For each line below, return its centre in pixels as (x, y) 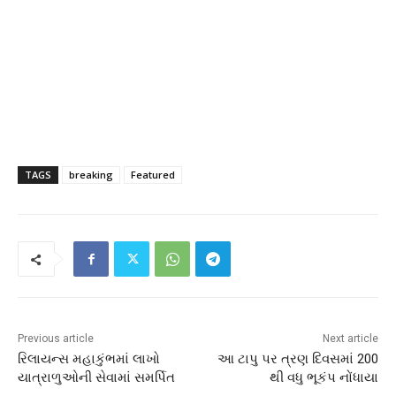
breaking (91, 175)
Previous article (56, 339)
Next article (350, 339)
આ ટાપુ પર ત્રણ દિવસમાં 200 (297, 359)
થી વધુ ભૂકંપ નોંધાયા (324, 378)
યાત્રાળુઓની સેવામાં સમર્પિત (96, 378)
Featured (153, 175)
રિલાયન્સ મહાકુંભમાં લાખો (89, 359)
